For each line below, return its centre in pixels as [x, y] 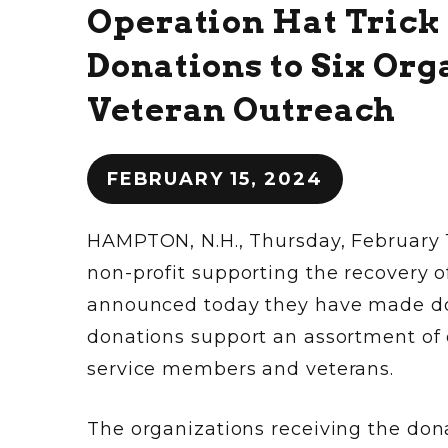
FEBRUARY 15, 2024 [215, 178]
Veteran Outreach [242, 109]
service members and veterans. [241, 368]
